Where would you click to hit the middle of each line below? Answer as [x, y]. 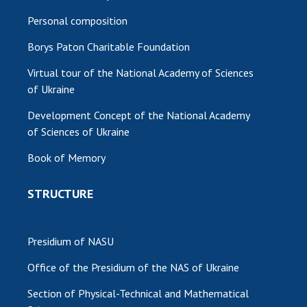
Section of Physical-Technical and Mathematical [138, 294]
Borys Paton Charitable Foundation [109, 47]
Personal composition [77, 21]
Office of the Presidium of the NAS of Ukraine [133, 268]
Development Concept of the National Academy [139, 115]
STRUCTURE [60, 194]
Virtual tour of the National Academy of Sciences [140, 73]
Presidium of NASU [71, 242]
